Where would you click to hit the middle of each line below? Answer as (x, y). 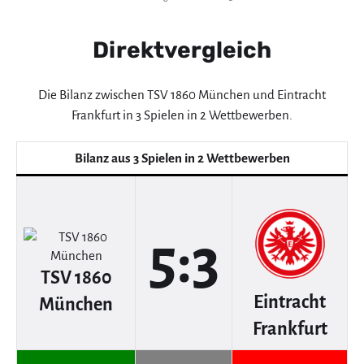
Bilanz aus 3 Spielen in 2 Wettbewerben (182, 158)
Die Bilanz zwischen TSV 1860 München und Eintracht (182, 95)
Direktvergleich (182, 50)
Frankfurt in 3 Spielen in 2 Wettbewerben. (182, 115)
